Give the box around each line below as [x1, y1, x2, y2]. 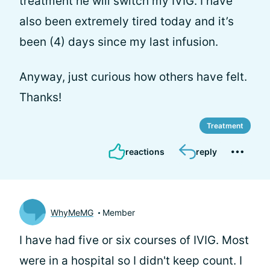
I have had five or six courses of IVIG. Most [19, 233, 249, 247]
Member [102, 207, 135, 218]
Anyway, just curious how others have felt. [19, 70, 247, 84]
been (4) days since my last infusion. [19, 35, 218, 49]
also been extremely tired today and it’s [19, 14, 234, 28]
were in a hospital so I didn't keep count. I [19, 254, 242, 268]
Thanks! [19, 90, 61, 104]
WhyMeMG [51, 207, 93, 218]
